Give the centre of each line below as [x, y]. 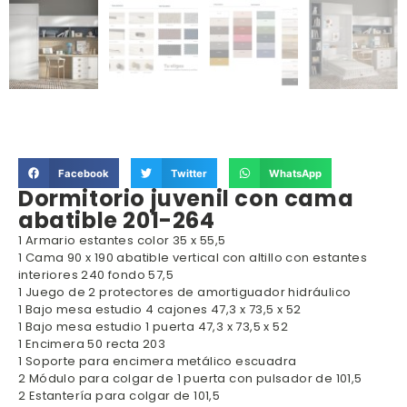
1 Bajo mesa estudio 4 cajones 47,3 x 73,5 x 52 [160, 310]
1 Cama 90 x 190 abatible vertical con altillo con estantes [193, 258]
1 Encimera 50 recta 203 [92, 344]
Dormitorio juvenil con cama [186, 199]
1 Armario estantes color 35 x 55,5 [122, 241]
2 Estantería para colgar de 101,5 [119, 396]
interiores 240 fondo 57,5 [96, 275]
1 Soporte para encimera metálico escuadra [158, 362]
